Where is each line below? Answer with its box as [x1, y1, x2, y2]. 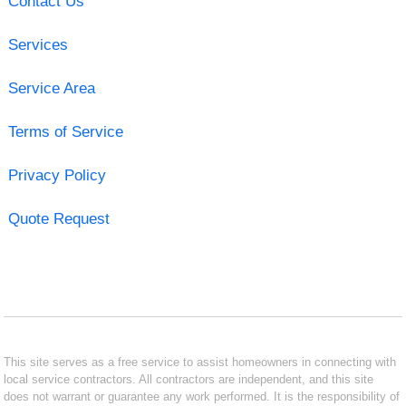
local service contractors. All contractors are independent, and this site [4, 372, 374, 386]
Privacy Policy [7, 166, 106, 184]
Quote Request [7, 209, 110, 227]
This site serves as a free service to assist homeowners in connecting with [4, 354, 397, 369]
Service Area [7, 79, 95, 97]
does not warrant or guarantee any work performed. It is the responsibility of [4, 389, 401, 403]
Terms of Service [7, 122, 123, 140]
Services [7, 35, 68, 53]
